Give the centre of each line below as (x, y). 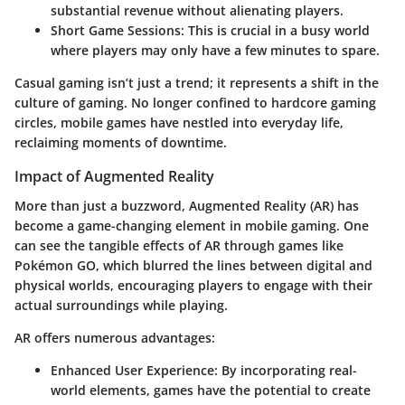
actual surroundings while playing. (121, 305)
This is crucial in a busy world (277, 31)
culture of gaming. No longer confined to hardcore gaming (195, 103)
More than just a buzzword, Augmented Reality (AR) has (187, 205)
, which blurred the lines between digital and (234, 265)
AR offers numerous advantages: (115, 337)
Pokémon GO (55, 265)
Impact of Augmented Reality (114, 177)
